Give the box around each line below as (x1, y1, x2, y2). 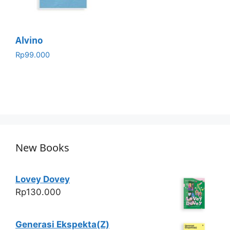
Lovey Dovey (15, 174, 70, 185)
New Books (15, 141, 69, 155)
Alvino (15, 34, 43, 46)
